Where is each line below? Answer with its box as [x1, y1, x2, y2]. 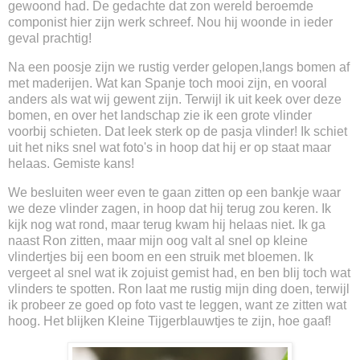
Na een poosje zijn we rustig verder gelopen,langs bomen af [8, 60, 350, 75]
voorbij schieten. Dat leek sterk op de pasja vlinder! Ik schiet [8, 125, 347, 139]
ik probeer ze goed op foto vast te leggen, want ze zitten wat [8, 298, 346, 313]
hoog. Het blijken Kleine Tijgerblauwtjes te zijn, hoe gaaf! [8, 314, 334, 329]
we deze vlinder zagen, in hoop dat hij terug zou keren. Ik [8, 202, 331, 216]
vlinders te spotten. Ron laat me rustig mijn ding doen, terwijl [8, 282, 350, 297]
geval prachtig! [8, 31, 92, 46]
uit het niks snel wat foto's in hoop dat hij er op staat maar [8, 141, 331, 155]
